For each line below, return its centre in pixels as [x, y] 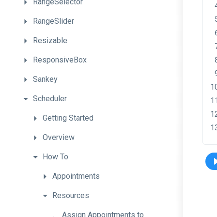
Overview [59, 137]
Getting [56, 118]
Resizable [50, 40]
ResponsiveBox [60, 60]
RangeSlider [54, 21]
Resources [71, 195]
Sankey [45, 79]
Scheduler [50, 99]
